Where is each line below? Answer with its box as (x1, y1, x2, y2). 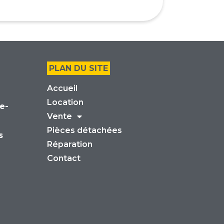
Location (46, 97, 83, 107)
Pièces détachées (46, 125, 122, 135)
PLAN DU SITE (48, 63, 108, 73)
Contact (46, 153, 80, 163)
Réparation (46, 139, 92, 149)
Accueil (46, 83, 77, 93)
